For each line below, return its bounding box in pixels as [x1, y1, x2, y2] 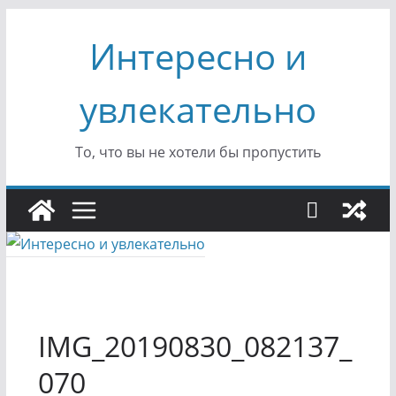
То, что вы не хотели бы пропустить [74, 142, 321, 162]
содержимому [4, 60, 103, 80]
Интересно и [88, 32, 307, 80]
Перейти [4, 11, 65, 30]
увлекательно [79, 85, 316, 133]
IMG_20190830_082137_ [37, 327, 352, 365]
